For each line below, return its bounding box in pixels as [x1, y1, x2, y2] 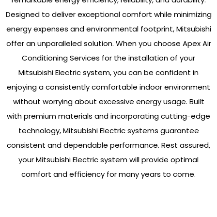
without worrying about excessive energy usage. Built [13, 96, 204, 107]
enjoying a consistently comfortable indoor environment [7, 82, 210, 92]
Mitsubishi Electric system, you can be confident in [18, 67, 199, 77]
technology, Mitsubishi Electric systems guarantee [18, 125, 199, 136]
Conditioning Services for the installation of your [22, 53, 195, 63]
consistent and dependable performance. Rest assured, [7, 140, 210, 150]
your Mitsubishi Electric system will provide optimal [18, 155, 199, 165]
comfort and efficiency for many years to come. [21, 169, 196, 179]
